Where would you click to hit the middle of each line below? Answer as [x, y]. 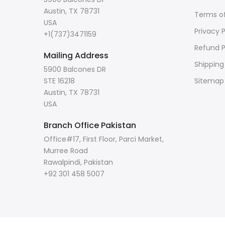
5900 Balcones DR [75, 69]
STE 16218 [59, 81]
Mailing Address [76, 55]
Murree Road [66, 151]
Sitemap [209, 81]
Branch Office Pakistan [90, 125]
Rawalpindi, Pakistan [78, 162]
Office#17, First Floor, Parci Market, [104, 139]
